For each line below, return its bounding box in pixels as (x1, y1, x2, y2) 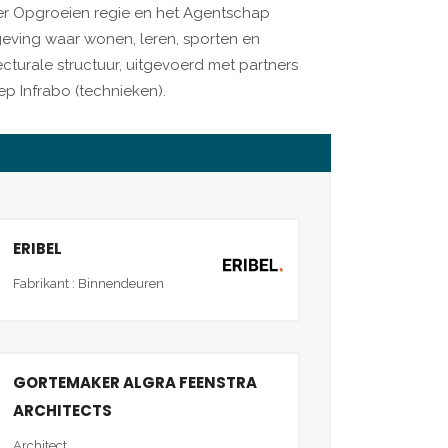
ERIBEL (13, 237, 62, 259)
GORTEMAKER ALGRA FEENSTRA (13, 371, 257, 393)
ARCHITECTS (13, 399, 112, 421)
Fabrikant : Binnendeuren (13, 275, 164, 291)
